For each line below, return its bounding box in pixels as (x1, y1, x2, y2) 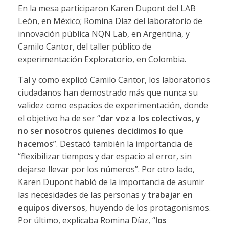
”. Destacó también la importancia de (53, 138, 193, 149)
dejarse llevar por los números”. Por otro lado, (17, 163, 195, 175)
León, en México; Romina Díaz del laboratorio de (17, 15, 202, 27)
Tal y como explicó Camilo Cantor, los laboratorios (17, 74, 210, 85)
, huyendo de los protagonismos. (85, 201, 211, 213)
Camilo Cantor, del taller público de (17, 40, 151, 52)
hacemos (17, 138, 53, 149)
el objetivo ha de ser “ (17, 112, 100, 124)
